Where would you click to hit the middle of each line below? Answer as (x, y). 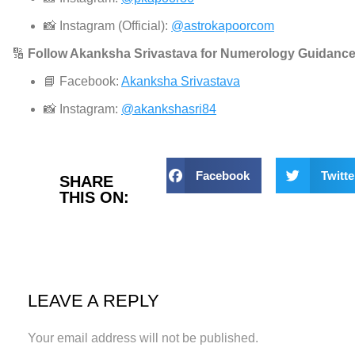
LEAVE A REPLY (94, 300)
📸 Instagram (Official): (107, 26)
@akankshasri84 (169, 109)
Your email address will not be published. (143, 338)
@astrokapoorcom (223, 26)
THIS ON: (94, 198)
